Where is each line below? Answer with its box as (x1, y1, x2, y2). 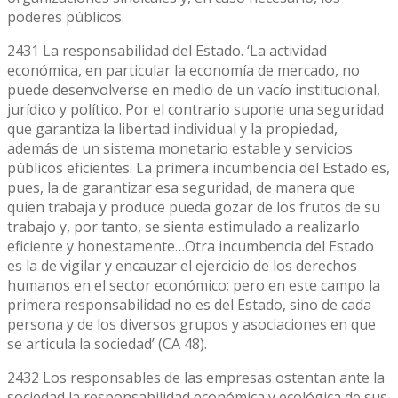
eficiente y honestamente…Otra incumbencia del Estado (7, 235, 374, 256)
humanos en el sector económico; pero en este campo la (7, 275, 380, 295)
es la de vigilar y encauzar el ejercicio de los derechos (7, 255, 357, 275)
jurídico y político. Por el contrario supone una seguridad (7, 99, 384, 119)
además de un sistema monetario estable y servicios (7, 138, 353, 158)
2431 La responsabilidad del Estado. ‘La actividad (7, 40, 327, 60)
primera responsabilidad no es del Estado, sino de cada (7, 294, 371, 314)
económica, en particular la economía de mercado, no (7, 60, 360, 80)
